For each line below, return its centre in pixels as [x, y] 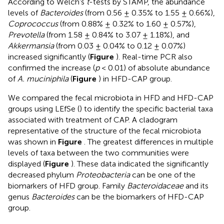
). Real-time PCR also [154, 56]
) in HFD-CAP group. [135, 78]
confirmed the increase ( [51, 67]
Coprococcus [33, 23]
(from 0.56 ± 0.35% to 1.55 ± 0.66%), [149, 12]
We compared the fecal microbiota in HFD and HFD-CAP [111, 97]
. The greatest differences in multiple [149, 141]
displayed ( [26, 163]
